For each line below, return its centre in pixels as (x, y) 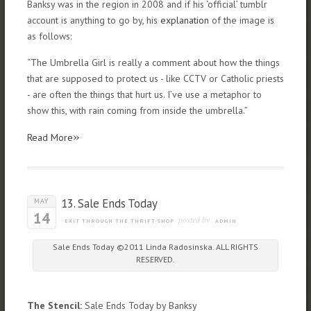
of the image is (241, 20)
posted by (193, 219)
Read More (50, 137)
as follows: (49, 36)
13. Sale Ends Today (109, 203)
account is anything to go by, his (93, 20)
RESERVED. (155, 259)
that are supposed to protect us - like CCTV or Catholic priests (155, 78)
